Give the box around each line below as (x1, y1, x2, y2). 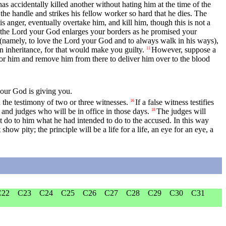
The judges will (156, 106, 206, 116)
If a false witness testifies (135, 97, 214, 106)
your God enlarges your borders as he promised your (27, 27, 197, 36)
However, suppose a (151, 45, 216, 54)
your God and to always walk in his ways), (80, 36, 218, 45)
